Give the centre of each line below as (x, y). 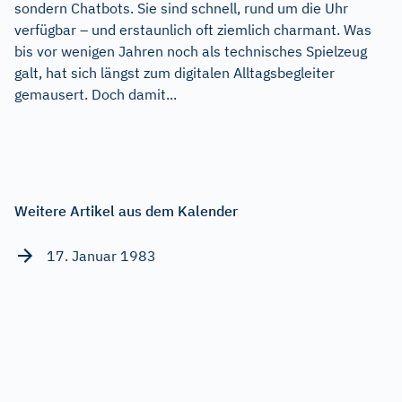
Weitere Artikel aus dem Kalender (126, 210)
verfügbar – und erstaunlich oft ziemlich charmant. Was (193, 29)
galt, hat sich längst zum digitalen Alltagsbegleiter (175, 72)
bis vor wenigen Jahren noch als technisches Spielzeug (191, 51)
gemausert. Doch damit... (96, 94)
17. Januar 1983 (101, 255)
